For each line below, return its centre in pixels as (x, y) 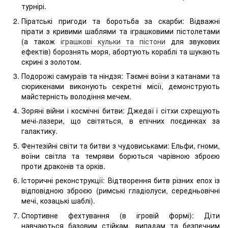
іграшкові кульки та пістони (113, 41)
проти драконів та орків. (63, 166)
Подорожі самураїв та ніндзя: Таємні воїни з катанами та (121, 76)
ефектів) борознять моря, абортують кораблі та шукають (121, 51)
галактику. (39, 131)
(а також (41, 41)
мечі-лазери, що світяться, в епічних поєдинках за (121, 121)
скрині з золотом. (51, 61)
